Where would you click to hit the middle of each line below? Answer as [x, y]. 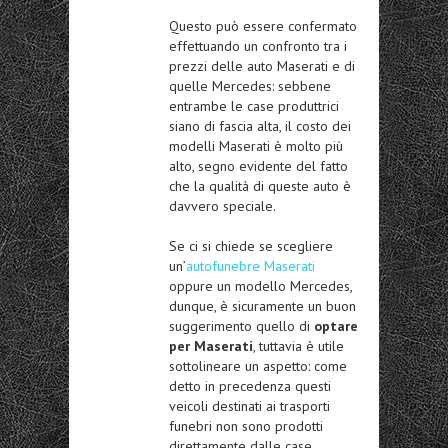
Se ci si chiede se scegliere [251, 246]
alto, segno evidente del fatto [258, 166]
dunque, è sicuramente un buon [262, 306]
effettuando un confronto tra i [258, 46]
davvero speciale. [222, 206]
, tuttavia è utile [298, 346]
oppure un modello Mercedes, [260, 286]
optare [336, 326]
